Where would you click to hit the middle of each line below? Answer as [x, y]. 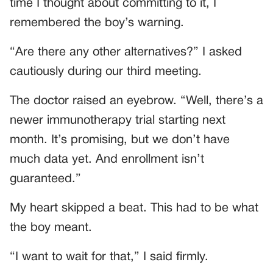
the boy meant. [51, 228]
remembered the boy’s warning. [97, 23]
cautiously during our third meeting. [106, 72]
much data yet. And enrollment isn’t [107, 159]
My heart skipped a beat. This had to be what [134, 208]
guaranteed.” [45, 179]
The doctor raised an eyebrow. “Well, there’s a [136, 101]
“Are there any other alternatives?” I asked [126, 52]
